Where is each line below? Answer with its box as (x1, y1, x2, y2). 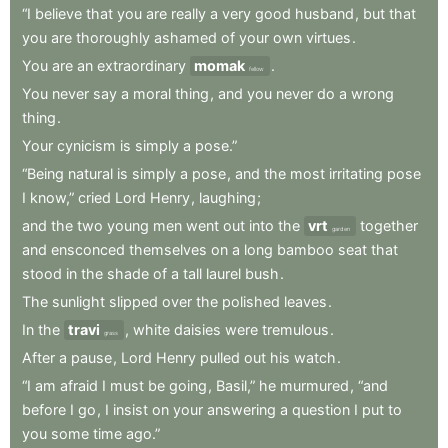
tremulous (262, 320, 329, 338)
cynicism (57, 136, 116, 154)
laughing (199, 188, 256, 206)
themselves (129, 240, 207, 258)
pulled (200, 348, 240, 366)
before (22, 400, 66, 418)
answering (207, 400, 276, 418)
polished (222, 292, 280, 310)
